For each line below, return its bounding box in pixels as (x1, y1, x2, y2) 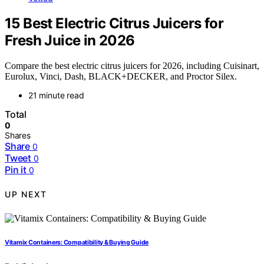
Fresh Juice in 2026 (5, 31, 135, 49)
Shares (5, 130, 31, 140)
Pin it (5, 163, 27, 176)
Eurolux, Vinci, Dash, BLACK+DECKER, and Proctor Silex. (5, 71, 237, 81)
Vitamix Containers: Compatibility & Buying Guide (5, 238, 149, 246)
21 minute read (28, 90, 84, 100)
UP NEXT (5, 189, 47, 200)
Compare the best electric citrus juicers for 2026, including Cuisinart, (5, 60, 259, 71)
